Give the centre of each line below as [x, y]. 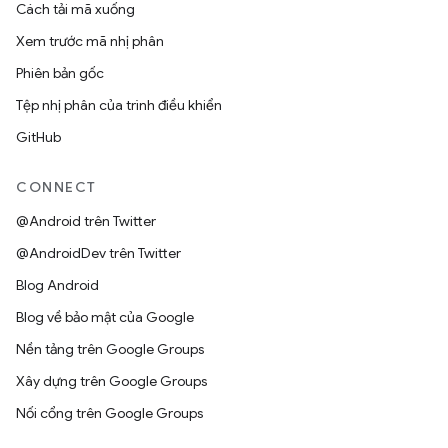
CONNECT [56, 187]
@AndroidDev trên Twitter [98, 253]
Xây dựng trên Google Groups [111, 381]
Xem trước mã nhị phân [90, 41]
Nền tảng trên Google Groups [110, 349]
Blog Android [57, 285]
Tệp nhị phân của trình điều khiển [119, 105]
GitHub [38, 137]
